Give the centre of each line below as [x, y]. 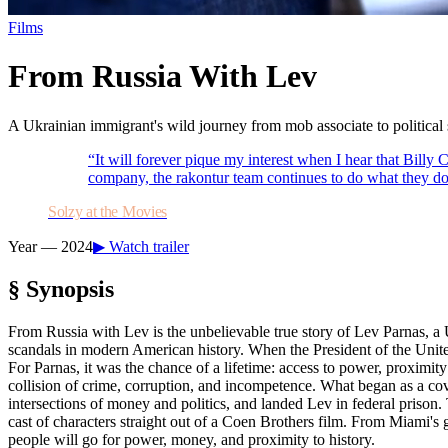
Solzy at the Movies [107, 211]
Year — [34, 246]
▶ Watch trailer [141, 246]
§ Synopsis [61, 288]
